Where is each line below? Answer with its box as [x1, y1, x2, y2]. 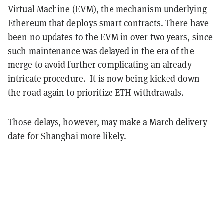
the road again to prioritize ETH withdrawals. [8, 86, 184, 98]
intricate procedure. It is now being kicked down [8, 72, 200, 84]
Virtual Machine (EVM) [8, 2, 97, 15]
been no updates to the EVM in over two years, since [8, 30, 213, 43]
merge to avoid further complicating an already [8, 58, 192, 70]
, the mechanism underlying [96, 2, 207, 15]
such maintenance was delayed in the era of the [8, 44, 194, 56]
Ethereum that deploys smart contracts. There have [8, 16, 209, 29]
